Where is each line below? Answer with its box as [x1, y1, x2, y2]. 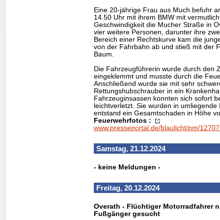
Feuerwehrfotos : [94, 116, 151, 124]
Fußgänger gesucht [94, 210, 160, 218]
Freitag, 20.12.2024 [96, 183, 160, 192]
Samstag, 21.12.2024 [96, 144, 165, 153]
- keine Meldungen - [94, 163, 161, 171]
